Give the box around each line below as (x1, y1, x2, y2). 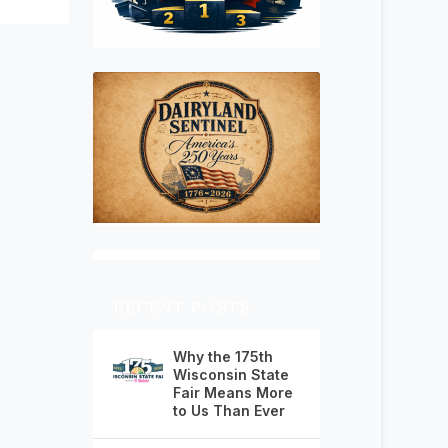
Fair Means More (172, 384, 293, 402)
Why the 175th (172, 348, 273, 366)
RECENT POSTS (112, 297, 252, 318)
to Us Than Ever (172, 402, 285, 420)
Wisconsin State (172, 366, 289, 384)
